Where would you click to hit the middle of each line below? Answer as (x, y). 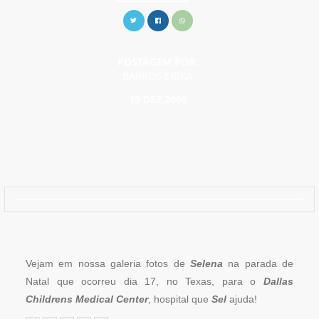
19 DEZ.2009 (158, 99)
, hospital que (180, 299)
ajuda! (242, 299)
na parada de (258, 263)
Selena (206, 263)
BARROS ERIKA (158, 76)
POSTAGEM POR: (158, 62)
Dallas (275, 281)
